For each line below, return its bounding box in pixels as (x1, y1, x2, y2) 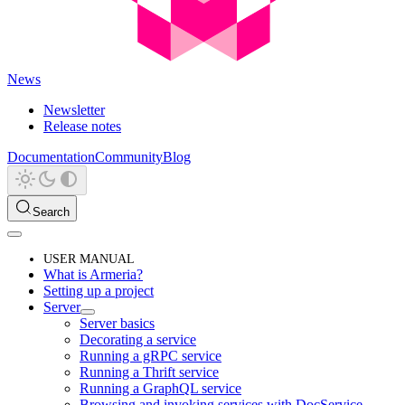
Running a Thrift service (80, 363, 219, 380)
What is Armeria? (43, 266, 143, 282)
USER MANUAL (43, 251, 135, 266)
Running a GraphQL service (80, 380, 241, 396)
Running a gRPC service (80, 347, 221, 363)
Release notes (43, 118, 121, 134)
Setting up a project (43, 282, 154, 298)
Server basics (80, 315, 155, 331)
